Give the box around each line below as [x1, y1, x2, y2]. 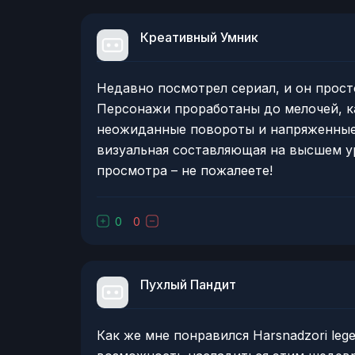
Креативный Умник [140, 29, 258, 46]
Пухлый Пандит [140, 277, 236, 293]
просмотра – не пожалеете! [97, 162, 273, 179]
